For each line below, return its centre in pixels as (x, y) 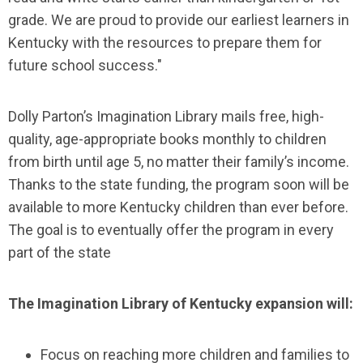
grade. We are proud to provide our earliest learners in (179, 20)
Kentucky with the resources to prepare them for (165, 43)
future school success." (85, 65)
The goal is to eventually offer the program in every (171, 230)
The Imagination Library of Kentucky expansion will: (181, 303)
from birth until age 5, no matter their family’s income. (179, 162)
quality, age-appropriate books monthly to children (167, 139)
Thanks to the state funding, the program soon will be (179, 184)
